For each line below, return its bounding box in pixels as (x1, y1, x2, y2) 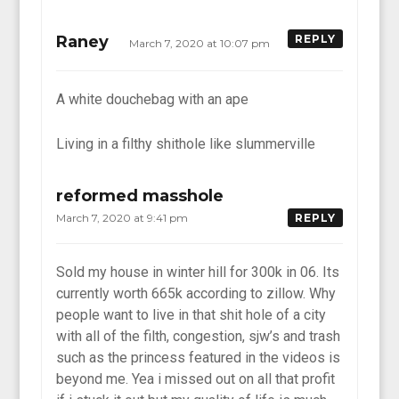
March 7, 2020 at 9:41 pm (56, 210, 191, 224)
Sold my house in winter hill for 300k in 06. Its (56, 263, 340, 281)
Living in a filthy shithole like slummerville (56, 134, 316, 152)
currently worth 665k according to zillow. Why (56, 284, 337, 302)
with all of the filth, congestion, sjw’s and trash (56, 327, 341, 345)
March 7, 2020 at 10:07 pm (129, 36, 273, 50)
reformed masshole (56, 185, 224, 206)
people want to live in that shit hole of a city (56, 305, 327, 323)
